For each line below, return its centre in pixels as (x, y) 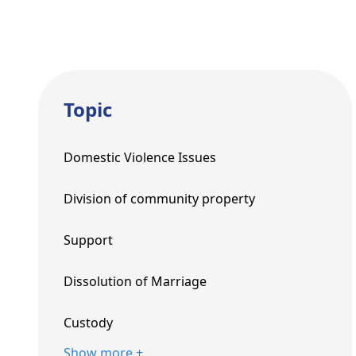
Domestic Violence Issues (140, 157)
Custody (88, 323)
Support (88, 240)
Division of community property (159, 199)
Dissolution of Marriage (135, 281)
